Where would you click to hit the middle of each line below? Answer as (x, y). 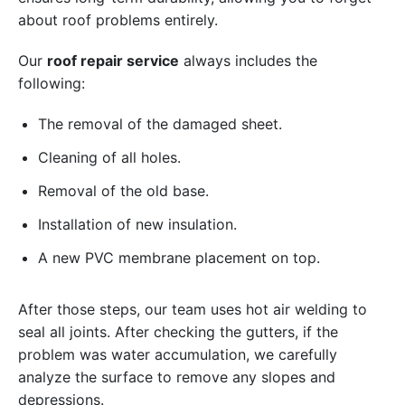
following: (52, 83)
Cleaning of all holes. (109, 157)
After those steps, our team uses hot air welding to (193, 309)
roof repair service (113, 60)
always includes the (248, 60)
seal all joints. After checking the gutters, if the (178, 331)
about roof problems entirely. (118, 19)
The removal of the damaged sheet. (160, 123)
